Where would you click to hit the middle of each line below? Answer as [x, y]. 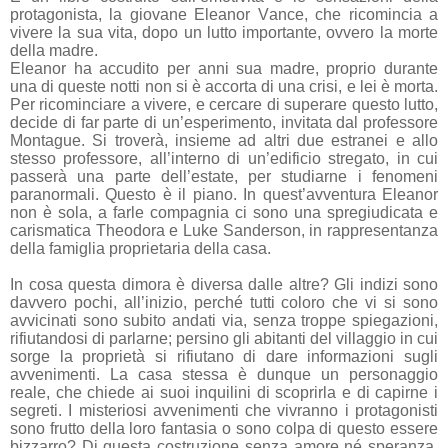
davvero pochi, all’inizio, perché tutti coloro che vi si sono [224, 302]
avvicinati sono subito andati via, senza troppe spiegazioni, [224, 320]
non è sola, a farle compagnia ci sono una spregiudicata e [224, 212]
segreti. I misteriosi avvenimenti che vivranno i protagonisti [224, 410]
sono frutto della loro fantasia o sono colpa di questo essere [224, 428]
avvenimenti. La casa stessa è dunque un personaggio [224, 374]
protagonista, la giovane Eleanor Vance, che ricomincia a [224, 14]
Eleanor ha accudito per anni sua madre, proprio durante [224, 68]
